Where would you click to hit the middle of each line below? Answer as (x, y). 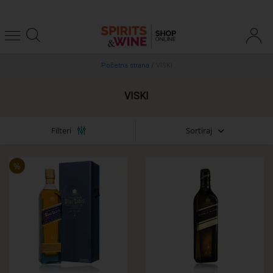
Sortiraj (199, 130)
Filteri (61, 131)
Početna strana (126, 65)
